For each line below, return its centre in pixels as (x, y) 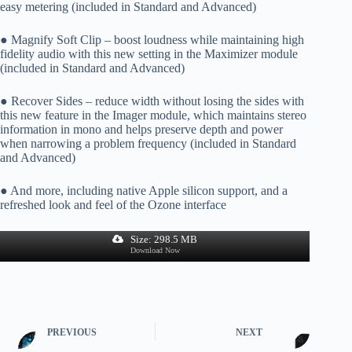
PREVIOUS (72, 332)
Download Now (155, 251)
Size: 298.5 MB (162, 239)
